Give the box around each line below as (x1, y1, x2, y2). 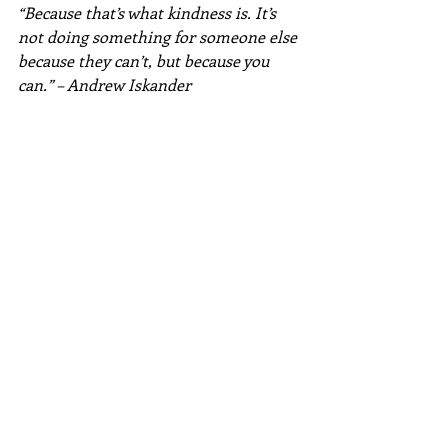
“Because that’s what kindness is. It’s (18, 2, 280, 23)
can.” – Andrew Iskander (18, 74, 191, 95)
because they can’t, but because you (18, 50, 273, 71)
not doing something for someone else (18, 26, 301, 47)
